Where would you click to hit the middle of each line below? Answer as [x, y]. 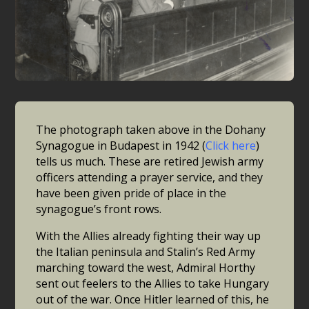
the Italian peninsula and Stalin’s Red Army [146, 252]
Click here [231, 146]
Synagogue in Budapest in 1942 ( [121, 146]
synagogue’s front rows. [99, 209]
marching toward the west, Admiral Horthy [146, 268]
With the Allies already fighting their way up [149, 236]
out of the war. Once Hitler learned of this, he [153, 300]
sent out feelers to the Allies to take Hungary [153, 284]
